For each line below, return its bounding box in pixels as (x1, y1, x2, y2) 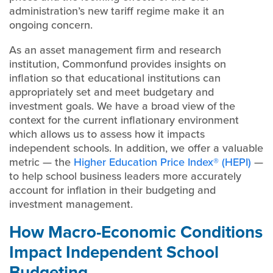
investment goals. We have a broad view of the (9, 98, 235, 113)
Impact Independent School (9, 239, 219, 264)
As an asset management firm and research (9, 42, 221, 57)
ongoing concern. (9, 17, 96, 32)
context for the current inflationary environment (9, 112, 239, 127)
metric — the (9, 154, 74, 169)
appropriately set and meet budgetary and (9, 84, 214, 99)
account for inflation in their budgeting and (9, 182, 216, 197)
